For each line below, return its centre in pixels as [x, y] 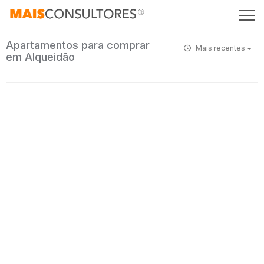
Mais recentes [220, 48]
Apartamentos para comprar [78, 45]
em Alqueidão [40, 57]
